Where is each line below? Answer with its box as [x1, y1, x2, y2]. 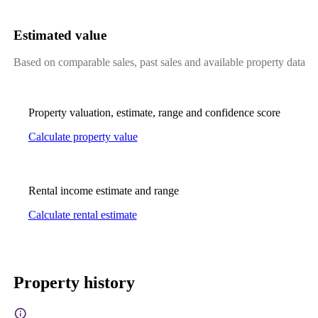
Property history [13, 273, 135, 292]
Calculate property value [28, 131, 138, 143]
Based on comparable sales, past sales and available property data [13, 56, 305, 69]
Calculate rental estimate [28, 209, 137, 221]
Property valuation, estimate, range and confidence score [28, 106, 280, 119]
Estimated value [13, 27, 106, 43]
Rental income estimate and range [28, 185, 179, 197]
